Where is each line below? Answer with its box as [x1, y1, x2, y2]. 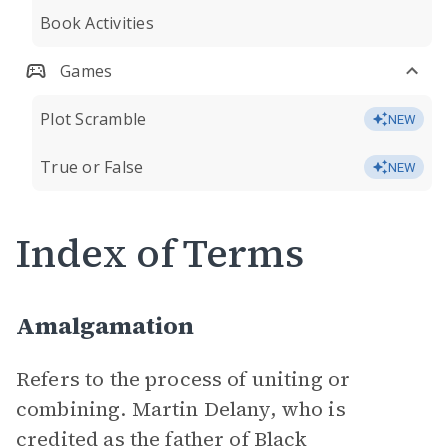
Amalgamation [16, 309, 194, 342]
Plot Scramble [40, 108, 147, 130]
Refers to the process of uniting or [16, 365, 351, 393]
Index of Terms [16, 226, 304, 280]
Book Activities [40, 12, 154, 34]
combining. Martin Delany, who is [16, 395, 346, 423]
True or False [40, 156, 144, 178]
